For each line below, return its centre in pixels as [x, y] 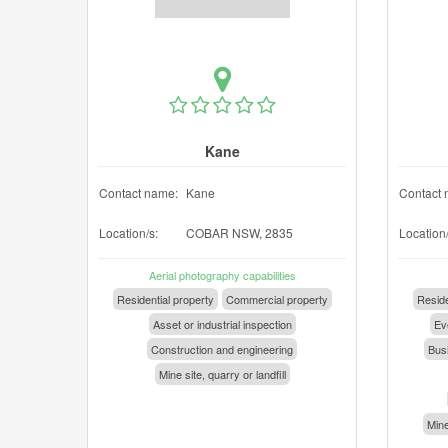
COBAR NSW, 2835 [239, 232]
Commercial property [276, 299]
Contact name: [138, 192]
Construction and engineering [222, 349]
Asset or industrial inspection [222, 324]
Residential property [165, 299]
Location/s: [128, 232]
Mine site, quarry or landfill [222, 374]
